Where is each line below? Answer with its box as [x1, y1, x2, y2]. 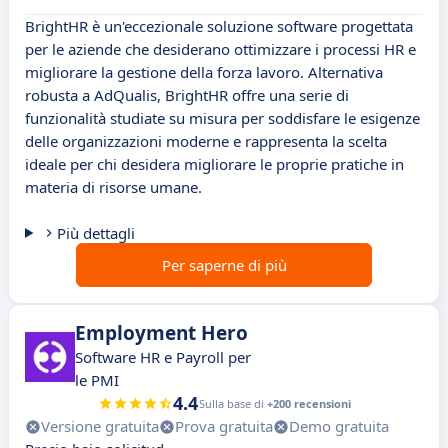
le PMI [75, 370, 119, 391]
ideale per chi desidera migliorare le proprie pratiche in [25, 154, 404, 175]
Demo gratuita [289, 416, 389, 437]
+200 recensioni [266, 396, 351, 412]
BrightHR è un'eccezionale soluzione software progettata [25, 16, 413, 37]
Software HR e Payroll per [75, 347, 251, 368]
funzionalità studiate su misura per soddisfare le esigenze [25, 108, 420, 129]
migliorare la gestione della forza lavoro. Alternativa [25, 62, 383, 83]
